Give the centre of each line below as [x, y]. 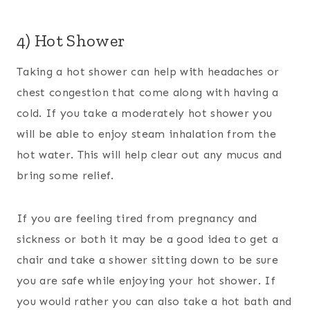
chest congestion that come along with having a [148, 93]
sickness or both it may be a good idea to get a [148, 239]
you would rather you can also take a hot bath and [154, 302]
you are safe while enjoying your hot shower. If [146, 281]
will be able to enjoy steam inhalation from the [147, 134]
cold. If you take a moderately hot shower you [145, 113]
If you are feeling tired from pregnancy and [137, 219]
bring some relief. [65, 176]
